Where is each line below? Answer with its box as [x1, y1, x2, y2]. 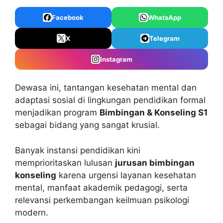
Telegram [149, 34, 180, 42]
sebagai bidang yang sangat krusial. [15, 120, 160, 130]
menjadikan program [15, 108, 100, 118]
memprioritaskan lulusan [15, 157, 115, 168]
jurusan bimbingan [115, 157, 195, 168]
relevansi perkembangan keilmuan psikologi [15, 195, 189, 205]
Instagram [100, 55, 132, 63]
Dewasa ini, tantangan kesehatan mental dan [15, 83, 197, 93]
